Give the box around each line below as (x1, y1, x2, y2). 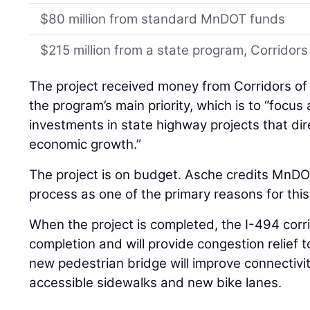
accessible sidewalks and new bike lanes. (29, 274, 282, 291)
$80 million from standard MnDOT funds (40, 10, 286, 27)
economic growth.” (29, 136, 142, 152)
